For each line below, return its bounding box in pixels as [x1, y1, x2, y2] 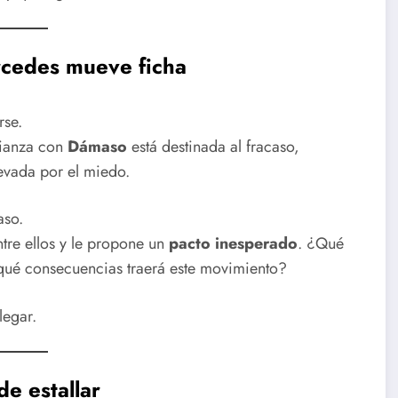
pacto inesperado [169, 232, 298, 256]
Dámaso [68, 134, 127, 158]
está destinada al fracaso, [127, 134, 299, 158]
